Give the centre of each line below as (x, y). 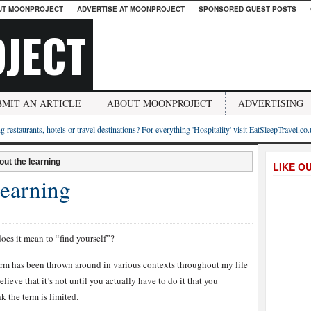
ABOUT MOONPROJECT (160, 103)
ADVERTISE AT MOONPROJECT (131, 9)
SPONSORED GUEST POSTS (247, 9)
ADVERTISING (271, 103)
